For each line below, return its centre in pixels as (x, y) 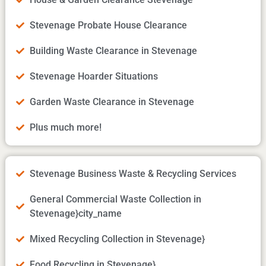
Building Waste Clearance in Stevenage (113, 50)
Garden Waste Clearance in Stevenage (112, 102)
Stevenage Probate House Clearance (108, 25)
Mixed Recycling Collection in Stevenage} (117, 239)
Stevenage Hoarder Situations (94, 76)
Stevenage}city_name (75, 213)
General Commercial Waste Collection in (115, 199)
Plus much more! (65, 127)
